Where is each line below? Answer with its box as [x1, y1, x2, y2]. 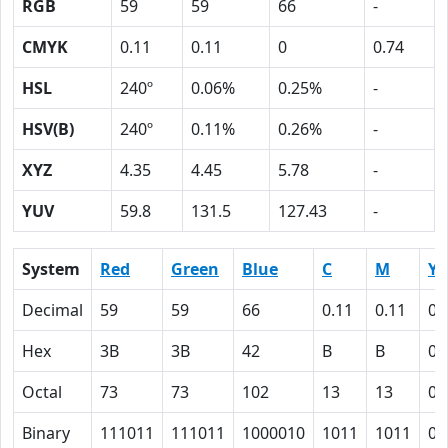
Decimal [22, 299, 83, 321]
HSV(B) [22, 118, 74, 140]
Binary [22, 422, 70, 444]
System [22, 258, 80, 280]
